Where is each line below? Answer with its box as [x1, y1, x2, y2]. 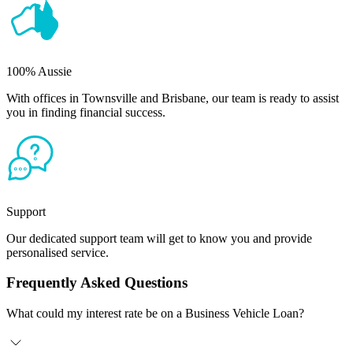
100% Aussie [6, 64, 72, 78]
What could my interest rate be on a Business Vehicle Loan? [6, 307, 304, 321]
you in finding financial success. [6, 105, 165, 119]
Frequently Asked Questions [6, 274, 188, 292]
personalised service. [6, 245, 109, 259]
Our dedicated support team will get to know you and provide [6, 231, 312, 245]
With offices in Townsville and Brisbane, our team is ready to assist [6, 91, 339, 105]
